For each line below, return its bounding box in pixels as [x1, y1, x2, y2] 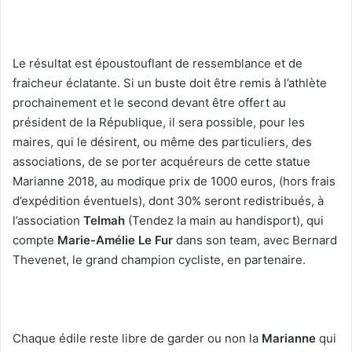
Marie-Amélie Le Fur [57, 232, 173, 247]
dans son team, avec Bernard [173, 232, 337, 247]
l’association [13, 212, 83, 228]
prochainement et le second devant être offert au [13, 94, 286, 110]
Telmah [83, 212, 125, 228]
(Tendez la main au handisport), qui [125, 212, 324, 228]
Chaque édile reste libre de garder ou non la [13, 330, 262, 346]
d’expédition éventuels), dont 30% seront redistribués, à [13, 192, 324, 208]
